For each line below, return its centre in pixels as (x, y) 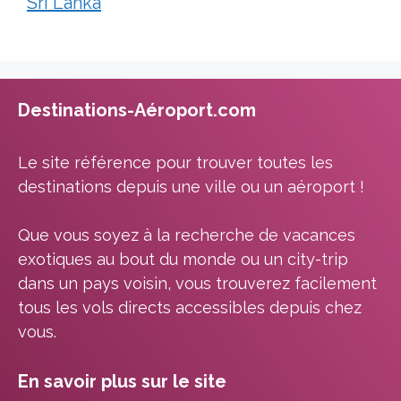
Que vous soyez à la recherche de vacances (187, 235)
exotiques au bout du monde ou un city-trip (183, 259)
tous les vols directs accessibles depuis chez (190, 307)
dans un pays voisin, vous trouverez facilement (197, 283)
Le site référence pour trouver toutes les (175, 162)
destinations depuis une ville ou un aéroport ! (191, 186)
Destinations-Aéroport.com (137, 110)
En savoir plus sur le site (122, 381)
